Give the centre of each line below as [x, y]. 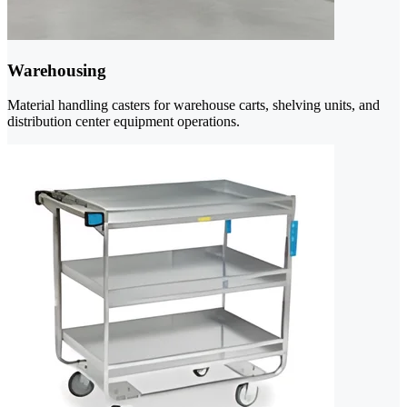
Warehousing [57, 70]
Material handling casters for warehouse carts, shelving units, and [194, 105]
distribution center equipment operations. [124, 122]
